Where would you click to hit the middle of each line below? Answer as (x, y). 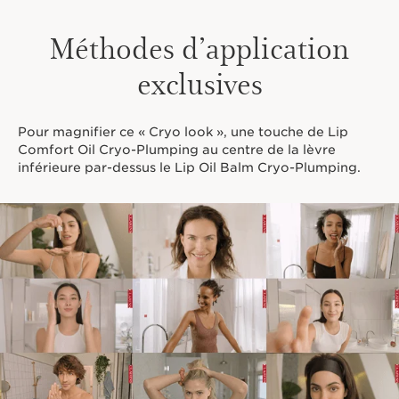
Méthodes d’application (199, 47)
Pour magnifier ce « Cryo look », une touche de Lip (183, 132)
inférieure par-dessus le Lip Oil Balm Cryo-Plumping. (189, 168)
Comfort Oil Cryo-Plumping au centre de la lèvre (177, 150)
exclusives (199, 83)
